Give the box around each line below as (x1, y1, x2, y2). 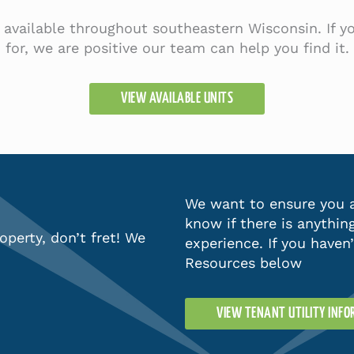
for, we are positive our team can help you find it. (5, 40, 349, 57)
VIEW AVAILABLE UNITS (121, 91, 233, 107)
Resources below (185, 254, 302, 272)
